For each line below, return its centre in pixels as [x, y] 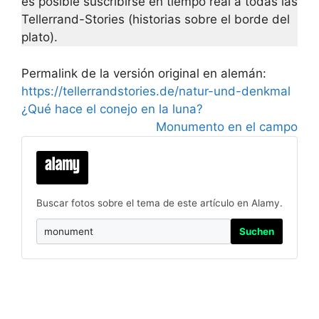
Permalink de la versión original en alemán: [144, 73]
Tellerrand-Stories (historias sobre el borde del [156, 20]
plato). [40, 37]
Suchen [257, 232]
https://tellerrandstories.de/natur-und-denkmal [156, 91]
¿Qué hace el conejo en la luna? [112, 109]
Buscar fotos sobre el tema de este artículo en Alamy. [159, 203]
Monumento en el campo [227, 126]
